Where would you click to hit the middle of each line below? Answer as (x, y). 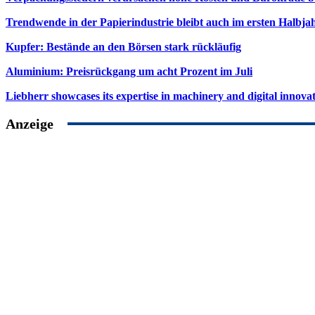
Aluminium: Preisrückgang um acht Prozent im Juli (129, 71)
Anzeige (30, 123)
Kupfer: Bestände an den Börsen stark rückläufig (123, 46)
